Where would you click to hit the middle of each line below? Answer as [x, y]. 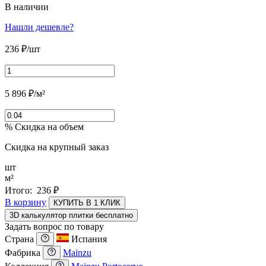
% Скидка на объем [44, 126]
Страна [20, 239]
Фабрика [24, 252]
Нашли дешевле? [39, 27]
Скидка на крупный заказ [57, 147]
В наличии [27, 7]
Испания [89, 239]
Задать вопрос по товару [54, 226]
